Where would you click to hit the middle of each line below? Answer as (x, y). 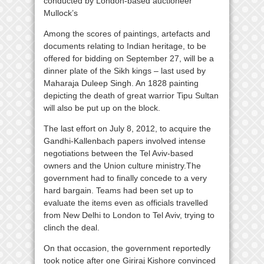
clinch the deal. (72, 227)
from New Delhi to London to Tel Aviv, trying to (129, 215)
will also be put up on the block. (102, 108)
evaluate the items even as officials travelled (126, 203)
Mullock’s (61, 13)
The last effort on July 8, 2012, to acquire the (127, 128)
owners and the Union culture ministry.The (122, 166)
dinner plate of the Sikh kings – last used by (125, 71)
